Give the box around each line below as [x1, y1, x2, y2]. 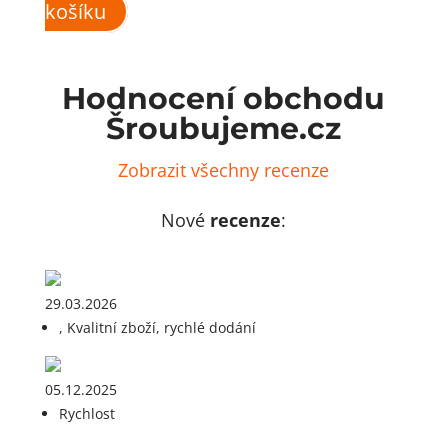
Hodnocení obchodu [62, 80, 386, 118]
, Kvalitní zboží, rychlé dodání [58, 318, 256, 338]
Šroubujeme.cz [106, 110, 342, 148]
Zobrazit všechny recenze [118, 158, 330, 183]
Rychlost [58, 404, 115, 424]
